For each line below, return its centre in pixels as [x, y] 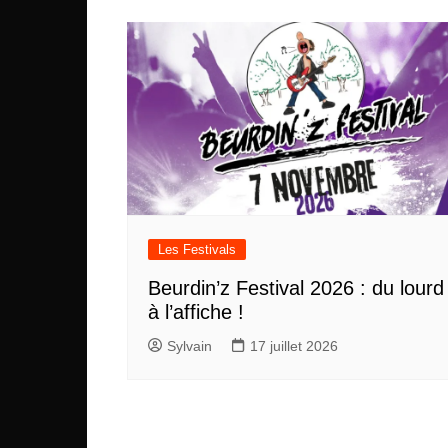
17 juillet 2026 [294, 346]
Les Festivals [197, 250]
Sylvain [189, 346]
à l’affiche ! [196, 312]
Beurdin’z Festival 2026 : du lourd [296, 288]
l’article [176, 32]
